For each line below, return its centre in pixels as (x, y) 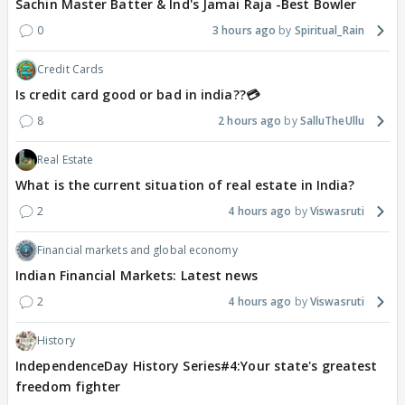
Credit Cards (71, 70)
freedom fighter (68, 387)
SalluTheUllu (332, 121)
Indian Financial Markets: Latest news (137, 276)
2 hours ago (250, 121)
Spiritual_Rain (329, 31)
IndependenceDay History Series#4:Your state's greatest (197, 366)
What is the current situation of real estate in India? (185, 185)
